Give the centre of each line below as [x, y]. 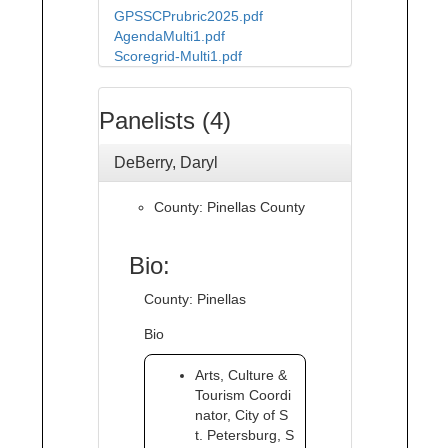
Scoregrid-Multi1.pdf [178, 56]
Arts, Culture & [241, 375]
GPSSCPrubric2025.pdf [188, 16]
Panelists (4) [165, 120]
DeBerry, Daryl [166, 162]
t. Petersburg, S [244, 435]
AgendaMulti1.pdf [169, 36]
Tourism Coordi [243, 395]
